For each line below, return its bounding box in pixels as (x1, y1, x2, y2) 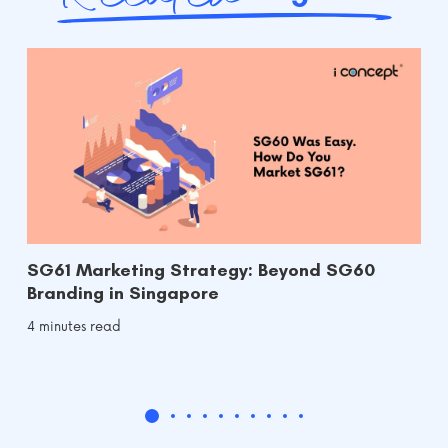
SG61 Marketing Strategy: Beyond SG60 (27, 259, 375, 282)
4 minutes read (27, 319, 121, 336)
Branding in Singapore (27, 282, 219, 305)
